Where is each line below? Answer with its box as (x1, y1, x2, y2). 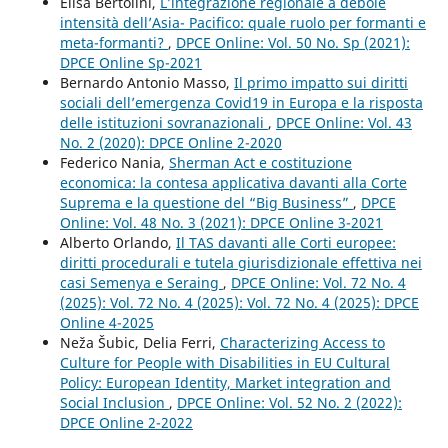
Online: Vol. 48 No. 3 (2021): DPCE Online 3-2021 (59, 212, 383, 232)
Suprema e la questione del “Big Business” (59, 192, 353, 212)
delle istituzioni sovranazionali (59, 112, 268, 132)
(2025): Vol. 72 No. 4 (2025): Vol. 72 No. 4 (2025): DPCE (59, 292, 419, 312)
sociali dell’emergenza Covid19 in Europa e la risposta (59, 92, 423, 112)
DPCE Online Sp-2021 (59, 52, 202, 72)
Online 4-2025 (59, 312, 154, 332)
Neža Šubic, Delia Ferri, (59, 332, 220, 352)
